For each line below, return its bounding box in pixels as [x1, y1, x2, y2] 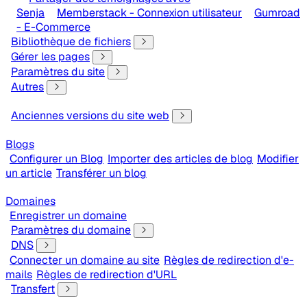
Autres [11, 79, 44, 94]
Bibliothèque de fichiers [11, 34, 131, 49]
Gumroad [254, 5, 300, 20]
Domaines [5, 194, 56, 208]
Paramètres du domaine [11, 223, 131, 237]
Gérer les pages [11, 49, 90, 64]
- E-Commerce [16, 20, 90, 34]
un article [5, 166, 52, 180]
